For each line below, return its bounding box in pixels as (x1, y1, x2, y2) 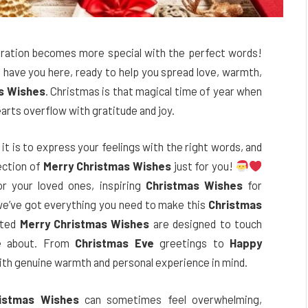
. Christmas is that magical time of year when (45, 83, 263, 98)
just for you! (170, 159, 236, 173)
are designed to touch (149, 217, 263, 231)
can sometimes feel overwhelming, (78, 291, 263, 306)
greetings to (153, 236, 230, 250)
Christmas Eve (75, 236, 154, 250)
